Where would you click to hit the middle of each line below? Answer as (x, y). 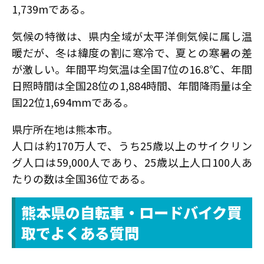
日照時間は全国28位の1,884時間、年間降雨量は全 (132, 85)
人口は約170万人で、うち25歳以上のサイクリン (132, 145)
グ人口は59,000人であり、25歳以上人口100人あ (132, 162)
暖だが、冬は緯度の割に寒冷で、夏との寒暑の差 (132, 52)
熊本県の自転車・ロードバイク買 (131, 212)
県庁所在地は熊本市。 (65, 129)
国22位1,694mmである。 (73, 102)
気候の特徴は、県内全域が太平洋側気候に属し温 (132, 36)
